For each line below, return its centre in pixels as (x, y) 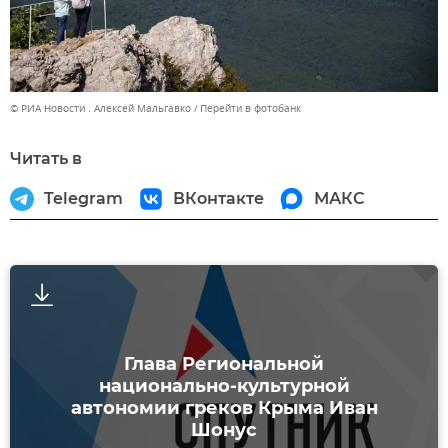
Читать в (46, 159)
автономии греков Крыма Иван (224, 408)
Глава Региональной (224, 364)
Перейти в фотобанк (250, 109)
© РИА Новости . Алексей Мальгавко (100, 109)
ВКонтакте (218, 199)
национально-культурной (224, 386)
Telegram (83, 199)
